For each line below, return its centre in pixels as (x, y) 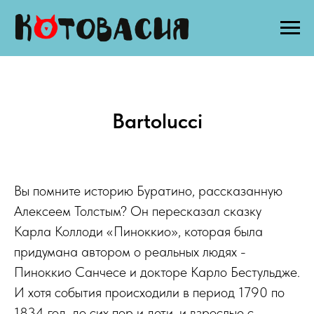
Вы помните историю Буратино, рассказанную (148, 191)
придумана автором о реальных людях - (130, 252)
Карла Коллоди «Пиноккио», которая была (138, 232)
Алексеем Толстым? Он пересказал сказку (138, 211)
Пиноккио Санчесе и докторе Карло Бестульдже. (157, 272)
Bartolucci (157, 121)
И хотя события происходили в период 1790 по (149, 293)
